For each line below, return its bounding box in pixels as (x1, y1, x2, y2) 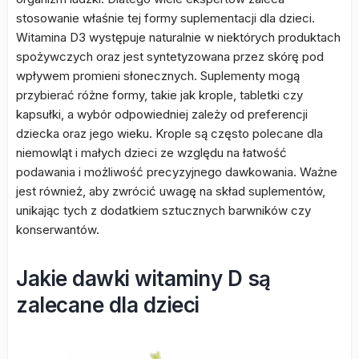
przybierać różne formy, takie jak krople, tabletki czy (16, 87, 303, 103)
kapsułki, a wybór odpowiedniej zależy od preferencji (16, 107, 308, 122)
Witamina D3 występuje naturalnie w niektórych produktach (16, 30, 341, 45)
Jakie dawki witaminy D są (16, 266, 271, 291)
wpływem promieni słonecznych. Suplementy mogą (16, 68, 300, 83)
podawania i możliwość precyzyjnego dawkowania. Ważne (16, 164, 337, 179)
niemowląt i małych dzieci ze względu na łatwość (16, 145, 287, 160)
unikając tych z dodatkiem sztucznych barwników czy (16, 203, 311, 218)
